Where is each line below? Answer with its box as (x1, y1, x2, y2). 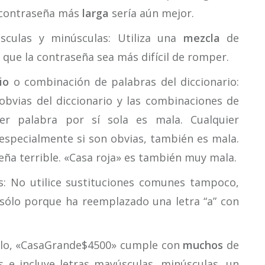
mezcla (183, 31, 220, 45)
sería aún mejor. (109, 6, 194, 20)
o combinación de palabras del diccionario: (9, 75, 240, 89)
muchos (183, 238, 224, 252)
